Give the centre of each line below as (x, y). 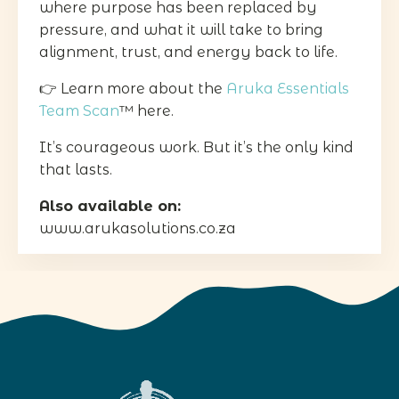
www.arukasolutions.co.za (138, 228)
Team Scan (79, 110)
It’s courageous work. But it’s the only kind (196, 147)
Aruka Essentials (288, 88)
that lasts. (76, 169)
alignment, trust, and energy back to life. (188, 52)
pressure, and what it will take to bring (181, 29)
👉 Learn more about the (133, 88)
